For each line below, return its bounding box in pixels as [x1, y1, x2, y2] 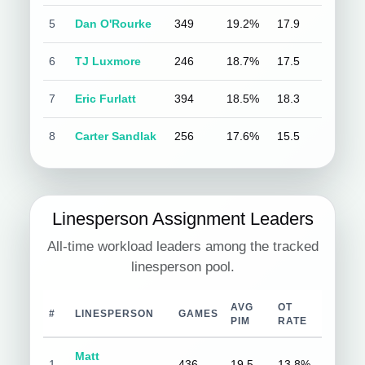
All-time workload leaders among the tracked [46, 239, 319, 254]
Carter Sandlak [75, 130, 157, 143]
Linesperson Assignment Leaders [51, 209, 314, 229]
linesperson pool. [130, 259, 235, 275]
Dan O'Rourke [75, 17, 152, 30]
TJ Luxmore [75, 55, 142, 68]
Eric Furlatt [75, 92, 137, 105]
